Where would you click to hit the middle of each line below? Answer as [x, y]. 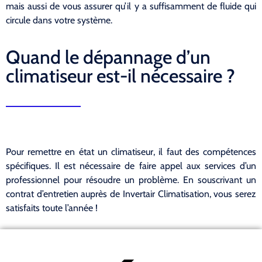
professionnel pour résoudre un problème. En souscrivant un [131, 180]
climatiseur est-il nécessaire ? [120, 75]
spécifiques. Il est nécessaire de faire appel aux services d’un [131, 166]
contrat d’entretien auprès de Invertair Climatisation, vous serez [131, 194]
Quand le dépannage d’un [108, 57]
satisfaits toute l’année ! [52, 208]
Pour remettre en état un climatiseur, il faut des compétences [131, 151]
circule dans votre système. [59, 20]
